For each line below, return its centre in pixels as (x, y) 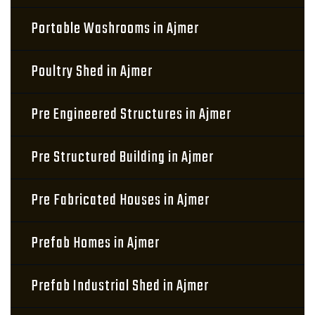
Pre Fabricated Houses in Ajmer (121, 200)
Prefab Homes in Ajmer (96, 243)
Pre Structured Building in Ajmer (123, 157)
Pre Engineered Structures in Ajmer (131, 115)
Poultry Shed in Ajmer (92, 72)
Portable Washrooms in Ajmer (115, 29)
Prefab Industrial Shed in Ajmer (120, 286)
